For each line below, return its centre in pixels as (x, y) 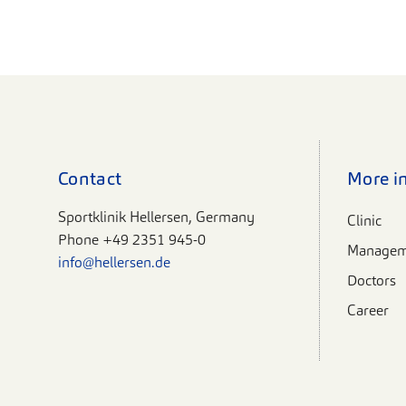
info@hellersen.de (114, 263)
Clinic (364, 221)
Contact (90, 179)
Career (368, 311)
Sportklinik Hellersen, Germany (156, 217)
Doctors (372, 281)
